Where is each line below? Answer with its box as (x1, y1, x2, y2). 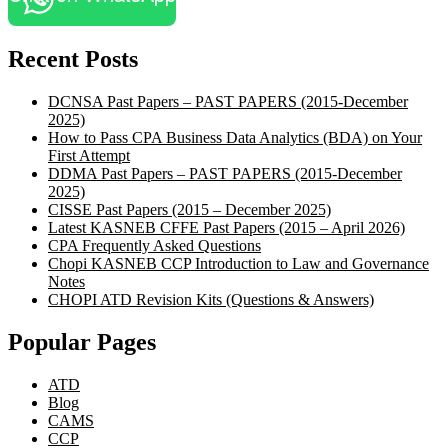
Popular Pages (8, 328, 156, 355)
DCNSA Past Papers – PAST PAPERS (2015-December (48, 92, 408, 110)
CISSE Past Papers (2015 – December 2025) (48, 200, 331, 218)
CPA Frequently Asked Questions (48, 236, 261, 254)
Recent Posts (8, 46, 138, 73)
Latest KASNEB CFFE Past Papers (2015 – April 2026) (48, 218, 405, 236)
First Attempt (48, 146, 130, 164)
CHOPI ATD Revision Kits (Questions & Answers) (48, 290, 374, 308)
